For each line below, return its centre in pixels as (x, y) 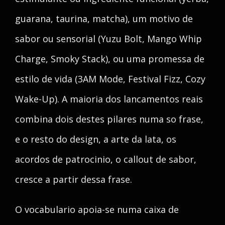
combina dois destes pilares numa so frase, (109, 119)
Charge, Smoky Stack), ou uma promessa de (110, 59)
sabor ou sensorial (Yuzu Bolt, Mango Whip (108, 39)
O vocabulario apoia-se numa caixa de (97, 209)
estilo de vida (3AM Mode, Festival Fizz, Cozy (110, 79)
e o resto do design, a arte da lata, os (96, 139)
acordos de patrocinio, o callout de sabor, (106, 159)
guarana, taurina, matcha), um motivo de (104, 19)
